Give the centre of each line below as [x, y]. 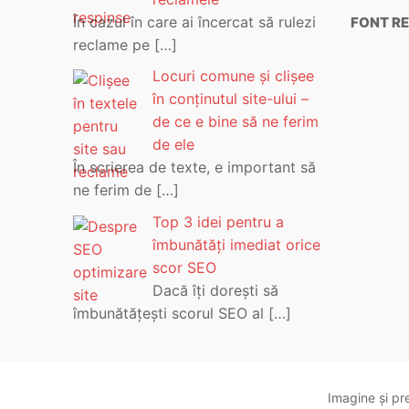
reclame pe [114, 44]
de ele [173, 145]
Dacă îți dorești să [215, 290]
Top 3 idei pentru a [218, 221]
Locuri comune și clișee [233, 76]
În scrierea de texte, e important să [194, 168]
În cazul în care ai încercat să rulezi [194, 21]
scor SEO [184, 267]
